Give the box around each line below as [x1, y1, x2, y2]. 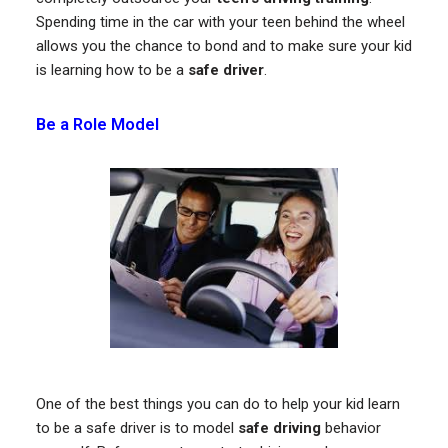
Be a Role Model [35, 115, 159, 135]
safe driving [237, 418, 321, 437]
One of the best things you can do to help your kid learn [35, 394, 400, 413]
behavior [320, 418, 381, 437]
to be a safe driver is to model [35, 418, 238, 437]
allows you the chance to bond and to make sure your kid [35, 37, 412, 56]
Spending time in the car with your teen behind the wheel [35, 13, 405, 32]
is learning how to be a [35, 61, 188, 80]
